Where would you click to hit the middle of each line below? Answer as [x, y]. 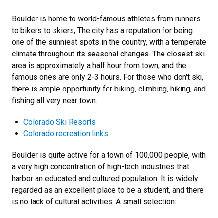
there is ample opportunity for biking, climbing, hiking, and [109, 89]
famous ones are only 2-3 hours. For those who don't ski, [108, 77]
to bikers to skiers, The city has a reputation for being [102, 30]
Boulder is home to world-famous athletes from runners [106, 19]
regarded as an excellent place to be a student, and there [108, 190]
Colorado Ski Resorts [60, 122]
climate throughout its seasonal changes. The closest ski [108, 54]
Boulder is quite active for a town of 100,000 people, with [109, 155]
